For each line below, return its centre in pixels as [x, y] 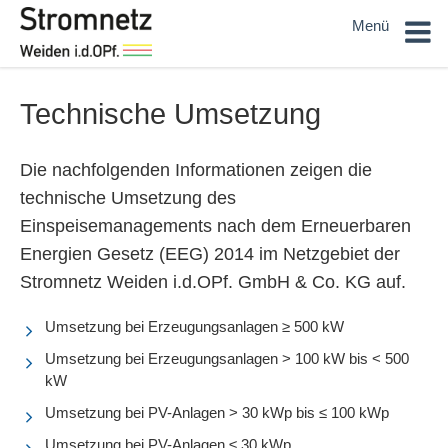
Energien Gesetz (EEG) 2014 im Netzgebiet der [210, 253]
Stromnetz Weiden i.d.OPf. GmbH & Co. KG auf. [213, 281]
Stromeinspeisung [212, 16]
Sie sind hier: [58, 16]
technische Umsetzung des [128, 197]
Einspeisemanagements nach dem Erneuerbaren [215, 225]
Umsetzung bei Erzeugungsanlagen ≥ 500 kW [194, 326]
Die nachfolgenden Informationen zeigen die [196, 169]
